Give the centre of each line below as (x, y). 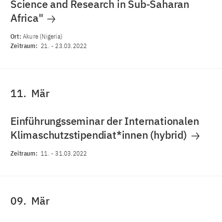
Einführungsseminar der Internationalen (105, 121)
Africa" (28, 18)
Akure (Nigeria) (43, 36)
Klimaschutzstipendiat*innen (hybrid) (100, 135)
